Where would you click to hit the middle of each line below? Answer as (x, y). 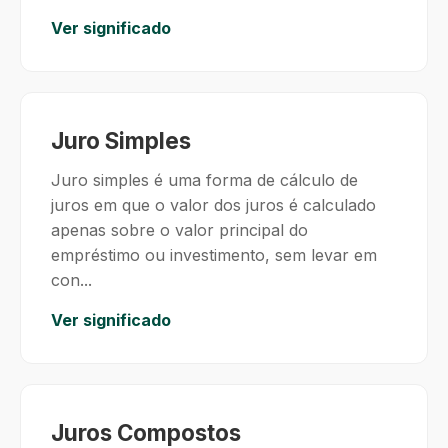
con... (71, 280)
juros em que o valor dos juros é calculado (213, 205)
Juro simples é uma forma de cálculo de (204, 180)
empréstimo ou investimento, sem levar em (214, 255)
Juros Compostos (146, 432)
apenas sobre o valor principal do (179, 230)
